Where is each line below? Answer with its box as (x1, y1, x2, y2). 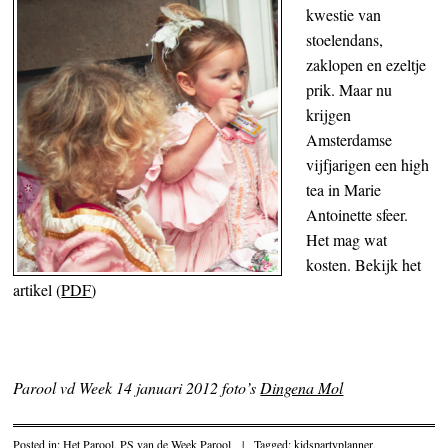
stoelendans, (306, 29, 384, 51)
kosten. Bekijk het (306, 254, 422, 276)
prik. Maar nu (306, 79, 393, 101)
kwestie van (306, 4, 382, 26)
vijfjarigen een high (306, 154, 430, 176)
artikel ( (13, 279, 62, 301)
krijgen (306, 104, 352, 126)
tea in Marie (306, 179, 382, 201)
